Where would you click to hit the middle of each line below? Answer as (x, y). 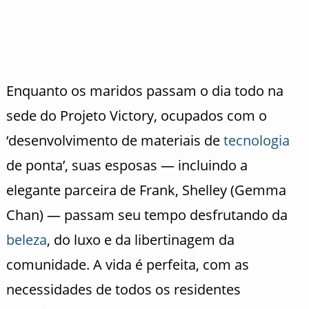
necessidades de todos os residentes (123, 289)
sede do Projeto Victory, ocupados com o (136, 115)
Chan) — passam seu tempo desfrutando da (147, 215)
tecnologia (256, 140)
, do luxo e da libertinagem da (140, 239)
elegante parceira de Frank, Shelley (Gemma (146, 190)
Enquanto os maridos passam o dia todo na (144, 90)
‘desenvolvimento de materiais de (114, 140)
